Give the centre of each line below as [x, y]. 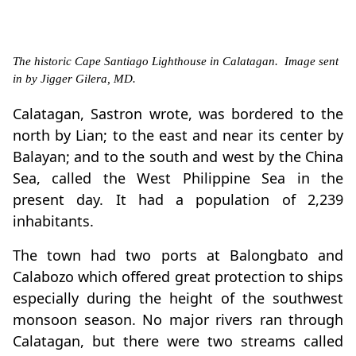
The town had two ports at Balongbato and [178, 255]
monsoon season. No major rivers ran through [178, 320]
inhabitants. [53, 221]
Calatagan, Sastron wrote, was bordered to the [178, 114]
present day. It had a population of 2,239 [178, 200]
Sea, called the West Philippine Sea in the [178, 178]
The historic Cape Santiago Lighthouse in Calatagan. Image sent [176, 62]
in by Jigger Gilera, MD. [74, 79]
